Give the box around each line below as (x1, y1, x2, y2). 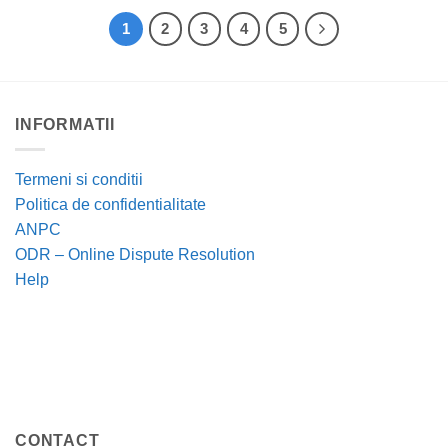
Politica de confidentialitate (15, 195, 206, 213)
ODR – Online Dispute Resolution (15, 245, 255, 263)
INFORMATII (15, 116, 115, 134)
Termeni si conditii (15, 170, 143, 188)
